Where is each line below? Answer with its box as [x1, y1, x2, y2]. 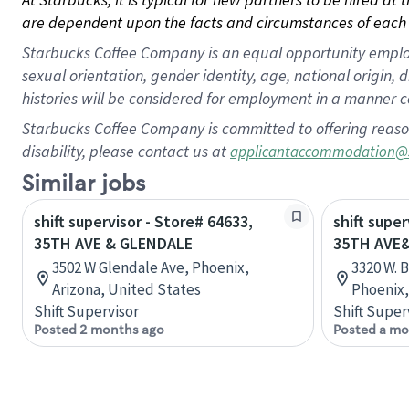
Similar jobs [22, 170, 145, 198]
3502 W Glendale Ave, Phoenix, [52, 257, 249, 278]
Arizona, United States [52, 279, 201, 299]
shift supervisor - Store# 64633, [34, 211, 253, 232]
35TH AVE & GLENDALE [34, 233, 193, 254]
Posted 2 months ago [34, 321, 164, 338]
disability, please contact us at [22, 141, 230, 162]
